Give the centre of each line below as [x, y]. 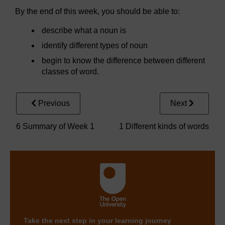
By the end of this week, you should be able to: [97, 11]
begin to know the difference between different [124, 60]
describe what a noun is [84, 30]
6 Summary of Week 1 [55, 126]
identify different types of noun [95, 45]
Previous [54, 103]
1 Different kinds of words [164, 126]
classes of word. [71, 71]
